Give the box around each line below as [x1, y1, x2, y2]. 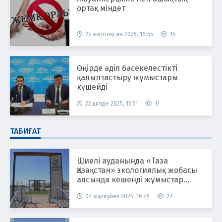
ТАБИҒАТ [10, 126, 41, 136]
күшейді [77, 82, 108, 92]
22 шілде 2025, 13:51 [85, 100, 138, 107]
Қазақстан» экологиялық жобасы [77, 165, 197, 175]
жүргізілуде [77, 184, 120, 194]
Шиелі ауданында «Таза [77, 156, 168, 166]
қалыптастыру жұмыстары [77, 72, 178, 82]
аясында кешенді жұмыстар [77, 174, 183, 184]
